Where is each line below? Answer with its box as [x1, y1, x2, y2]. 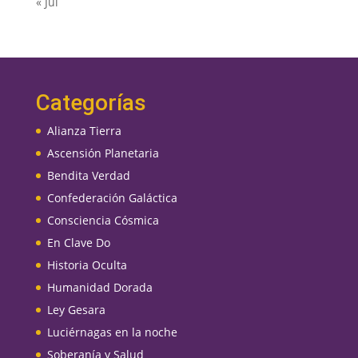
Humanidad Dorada [46, 280, 153, 295]
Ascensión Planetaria [46, 145, 159, 161]
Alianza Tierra [46, 123, 121, 138]
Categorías [35, 89, 146, 116]
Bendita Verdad [46, 168, 130, 183]
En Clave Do [46, 235, 110, 250]
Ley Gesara [46, 302, 105, 317]
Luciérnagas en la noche [46, 324, 177, 340]
